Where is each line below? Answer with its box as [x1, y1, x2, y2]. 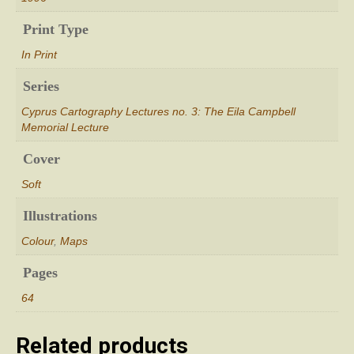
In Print [21, 47, 57, 61]
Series [23, 77, 59, 94]
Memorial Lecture [21, 120, 109, 134]
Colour [21, 234, 54, 247]
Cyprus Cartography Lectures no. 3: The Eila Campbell [21, 104, 296, 118]
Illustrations [23, 207, 97, 224]
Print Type [23, 21, 88, 37]
